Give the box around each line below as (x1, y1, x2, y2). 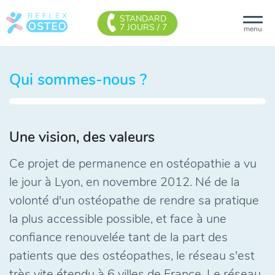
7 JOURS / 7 (120, 21, 167, 33)
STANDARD (120, 12, 166, 25)
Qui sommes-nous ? (9, 69, 147, 90)
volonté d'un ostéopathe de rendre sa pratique (9, 192, 259, 209)
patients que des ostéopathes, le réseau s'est (9, 247, 255, 264)
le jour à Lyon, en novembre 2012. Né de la (9, 174, 240, 190)
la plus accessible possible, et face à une (9, 211, 227, 227)
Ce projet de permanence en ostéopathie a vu (9, 155, 257, 172)
